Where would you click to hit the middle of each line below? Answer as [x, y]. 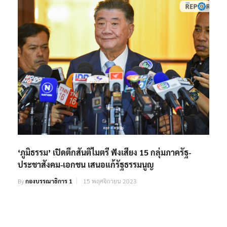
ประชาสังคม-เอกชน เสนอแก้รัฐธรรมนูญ [86, 165]
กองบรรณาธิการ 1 [49, 181]
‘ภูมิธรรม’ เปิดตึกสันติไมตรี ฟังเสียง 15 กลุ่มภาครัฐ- [104, 153]
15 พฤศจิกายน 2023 [110, 181]
